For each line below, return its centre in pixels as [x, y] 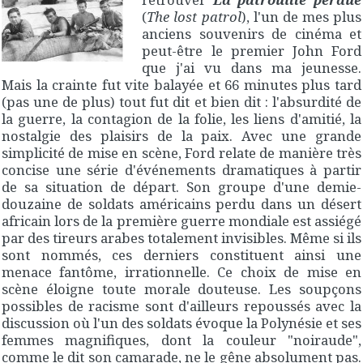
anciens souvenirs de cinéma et [252, 34]
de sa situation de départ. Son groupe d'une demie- [181, 187]
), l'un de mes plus [301, 17]
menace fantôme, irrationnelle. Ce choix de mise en [181, 272]
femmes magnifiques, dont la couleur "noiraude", [181, 340]
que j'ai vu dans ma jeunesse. [252, 68]
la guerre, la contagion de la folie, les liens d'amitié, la [181, 119]
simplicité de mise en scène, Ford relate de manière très [181, 153]
